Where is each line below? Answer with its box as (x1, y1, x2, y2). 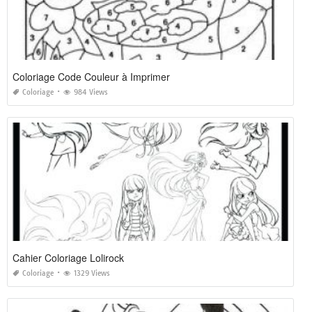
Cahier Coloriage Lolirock (13, 250, 124, 265)
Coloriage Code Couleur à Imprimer (13, 69, 170, 84)
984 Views (74, 87, 108, 97)
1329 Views (74, 268, 110, 278)
